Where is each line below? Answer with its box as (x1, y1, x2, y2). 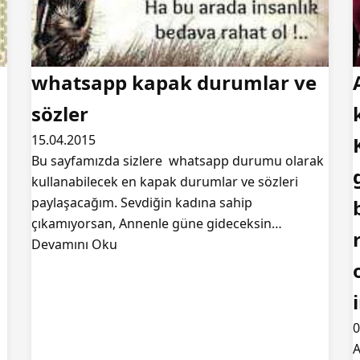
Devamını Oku (31, 235, 117, 253)
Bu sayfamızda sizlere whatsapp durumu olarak (31, 152, 324, 170)
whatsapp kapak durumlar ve (31, 69, 317, 96)
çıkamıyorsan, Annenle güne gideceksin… (31, 215, 282, 232)
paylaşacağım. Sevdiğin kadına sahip (31, 194, 252, 211)
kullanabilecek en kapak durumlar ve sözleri (31, 173, 298, 190)
